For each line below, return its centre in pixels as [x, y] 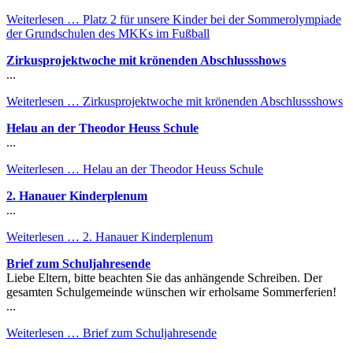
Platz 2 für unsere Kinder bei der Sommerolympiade [210, 19]
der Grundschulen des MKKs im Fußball [108, 33]
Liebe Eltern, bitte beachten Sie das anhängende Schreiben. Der [164, 277]
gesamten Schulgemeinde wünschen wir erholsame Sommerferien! [171, 292]
